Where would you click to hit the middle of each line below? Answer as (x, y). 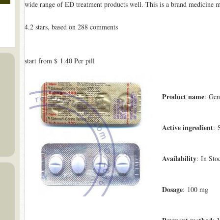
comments (103, 27)
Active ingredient (187, 127)
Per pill (83, 61)
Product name (183, 96)
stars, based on (55, 27)
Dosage (172, 189)
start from (39, 61)
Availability (179, 158)
